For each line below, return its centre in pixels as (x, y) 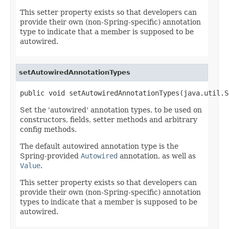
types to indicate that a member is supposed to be (109, 202)
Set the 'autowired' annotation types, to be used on (111, 110)
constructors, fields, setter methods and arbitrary (109, 119)
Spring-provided (50, 156)
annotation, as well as (157, 156)
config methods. (48, 129)
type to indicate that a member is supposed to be (107, 31)
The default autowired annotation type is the (99, 146)
